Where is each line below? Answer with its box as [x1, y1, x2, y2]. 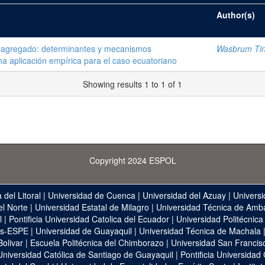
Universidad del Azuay [143, 189, 226, 201]
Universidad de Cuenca [48, 189, 135, 201]
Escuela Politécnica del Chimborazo [30, 237, 164, 248]
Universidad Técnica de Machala [139, 225, 261, 237]
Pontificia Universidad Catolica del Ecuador [8, 213, 169, 225]
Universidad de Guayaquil [35, 225, 132, 237]
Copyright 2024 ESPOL [89, 154, 176, 166]
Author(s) [216, 9, 255, 21]
